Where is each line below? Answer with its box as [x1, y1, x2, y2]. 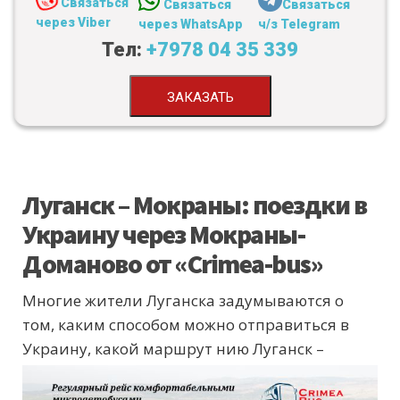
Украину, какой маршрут [22, 338, 216, 360]
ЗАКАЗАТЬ [166, 89, 234, 106]
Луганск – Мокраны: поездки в [22, 187, 366, 222]
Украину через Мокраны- [22, 217, 304, 252]
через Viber [36, 15, 111, 30]
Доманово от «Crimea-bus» [22, 246, 322, 281]
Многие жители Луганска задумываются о [22, 290, 344, 312]
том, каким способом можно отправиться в [22, 314, 349, 336]
